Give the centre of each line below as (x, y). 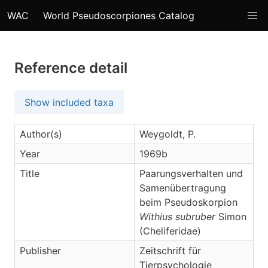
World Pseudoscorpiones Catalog (119, 16)
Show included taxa (69, 102)
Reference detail (71, 68)
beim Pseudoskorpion (188, 202)
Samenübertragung (183, 188)
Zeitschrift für (170, 251)
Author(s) (41, 134)
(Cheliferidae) (170, 231)
